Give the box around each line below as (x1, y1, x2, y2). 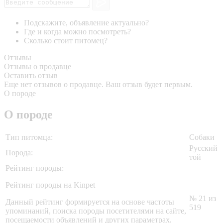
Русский (189, 144, 218, 153)
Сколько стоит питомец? (24, 36, 108, 45)
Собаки (189, 133, 215, 142)
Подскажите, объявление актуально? (24, 18, 149, 27)
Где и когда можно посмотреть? (24, 27, 131, 36)
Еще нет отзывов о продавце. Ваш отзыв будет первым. (4, 80, 193, 89)
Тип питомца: (5, 133, 53, 142)
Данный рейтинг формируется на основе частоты (5, 198, 174, 207)
